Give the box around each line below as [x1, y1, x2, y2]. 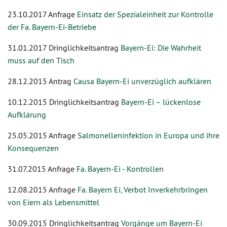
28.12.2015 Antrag [8, 76, 73, 86]
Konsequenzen [8, 143, 59, 153]
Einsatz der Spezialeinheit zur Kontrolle [77, 9, 213, 19]
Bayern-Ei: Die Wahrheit [121, 43, 201, 53]
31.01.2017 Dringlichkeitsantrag [8, 43, 121, 53]
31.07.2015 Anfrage [8, 164, 74, 174]
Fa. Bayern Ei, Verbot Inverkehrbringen [78, 184, 208, 195]
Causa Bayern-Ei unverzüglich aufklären [73, 76, 211, 86]
